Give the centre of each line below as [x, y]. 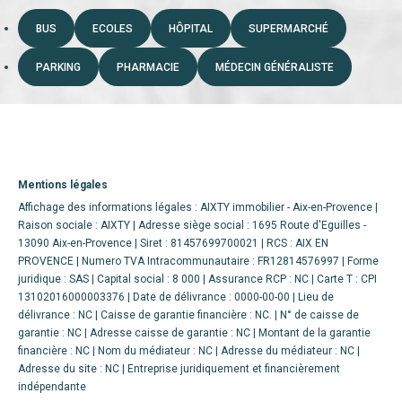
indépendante [52, 387]
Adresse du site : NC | [73, 369]
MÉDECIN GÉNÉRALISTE [275, 67]
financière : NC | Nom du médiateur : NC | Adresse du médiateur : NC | [189, 351]
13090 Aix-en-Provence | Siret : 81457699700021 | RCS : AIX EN [173, 243]
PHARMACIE [148, 67]
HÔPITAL [191, 29]
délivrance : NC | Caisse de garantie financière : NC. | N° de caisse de [188, 315]
